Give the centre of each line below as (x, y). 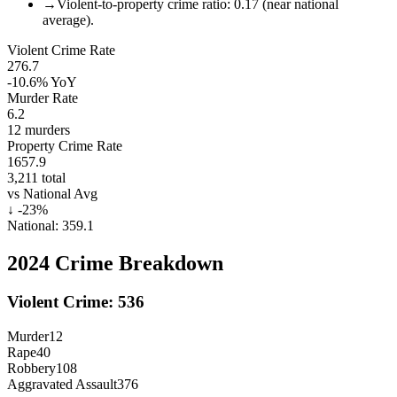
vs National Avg (52, 193)
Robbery (31, 369)
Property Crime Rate (65, 145)
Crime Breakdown (136, 263)
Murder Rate (43, 97)
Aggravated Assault (62, 385)
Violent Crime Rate (61, 50)
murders (46, 129)
